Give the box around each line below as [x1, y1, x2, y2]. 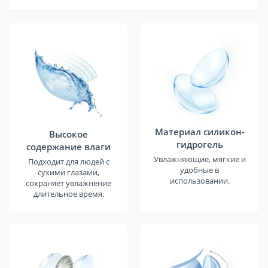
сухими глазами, [38, 167, 99, 178]
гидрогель [176, 138, 223, 150]
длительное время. [33, 188, 104, 200]
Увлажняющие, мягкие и [153, 153, 246, 165]
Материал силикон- [154, 125, 245, 138]
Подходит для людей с [28, 156, 109, 167]
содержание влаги [26, 141, 111, 153]
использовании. [169, 175, 230, 186]
